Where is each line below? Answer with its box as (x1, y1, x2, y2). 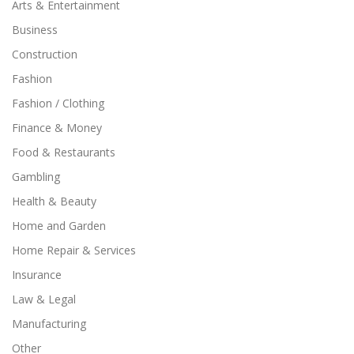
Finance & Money (12, 119, 102, 135)
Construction (12, 46, 77, 62)
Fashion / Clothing (12, 95, 104, 111)
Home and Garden (12, 217, 106, 233)
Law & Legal (12, 291, 76, 307)
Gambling (12, 168, 60, 184)
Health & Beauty (12, 193, 96, 209)
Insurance (12, 266, 62, 282)
